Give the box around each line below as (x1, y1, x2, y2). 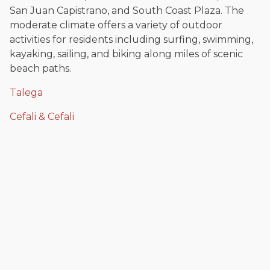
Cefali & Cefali (10, 111, 74, 123)
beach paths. (10, 63, 71, 75)
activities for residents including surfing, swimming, (10, 34, 253, 46)
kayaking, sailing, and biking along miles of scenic (10, 48, 243, 60)
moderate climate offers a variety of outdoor (10, 19, 222, 31)
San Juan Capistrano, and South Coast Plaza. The (10, 5, 244, 17)
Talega (10, 87, 43, 99)
